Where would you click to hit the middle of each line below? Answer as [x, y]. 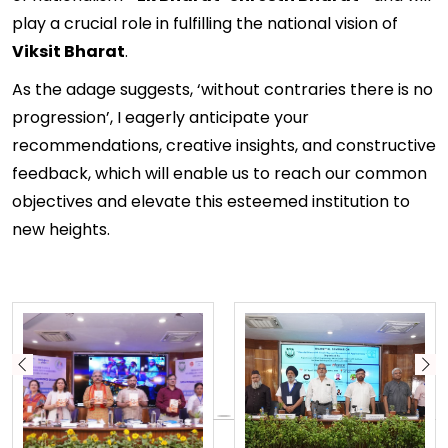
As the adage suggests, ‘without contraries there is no [222, 89]
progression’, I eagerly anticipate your [160, 117]
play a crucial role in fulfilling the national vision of [205, 23]
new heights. [61, 229]
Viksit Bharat [68, 51]
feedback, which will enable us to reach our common [219, 173]
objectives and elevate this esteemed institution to [211, 201]
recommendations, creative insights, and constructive [224, 145]
